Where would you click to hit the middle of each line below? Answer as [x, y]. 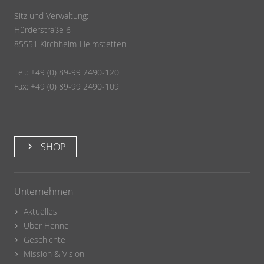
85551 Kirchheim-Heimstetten [70, 44]
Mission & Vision [54, 254]
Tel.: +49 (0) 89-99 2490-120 [67, 72]
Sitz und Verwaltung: [51, 16]
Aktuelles [40, 212]
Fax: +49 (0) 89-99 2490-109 [67, 87]
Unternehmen [44, 192]
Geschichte [44, 240]
